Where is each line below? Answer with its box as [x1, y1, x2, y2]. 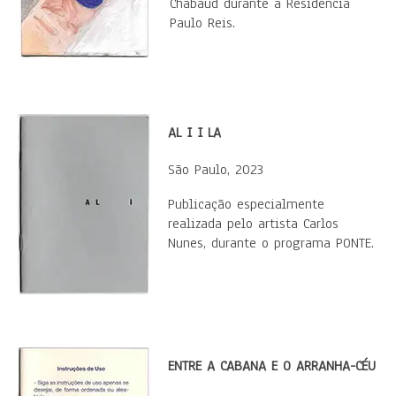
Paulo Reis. [170, 13, 246, 33]
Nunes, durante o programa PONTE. [168, 233, 374, 253]
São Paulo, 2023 [168, 160, 263, 179]
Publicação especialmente [168, 194, 324, 214]
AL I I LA [168, 123, 221, 142]
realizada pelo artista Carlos [168, 214, 339, 233]
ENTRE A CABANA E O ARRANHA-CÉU [168, 356, 376, 376]
